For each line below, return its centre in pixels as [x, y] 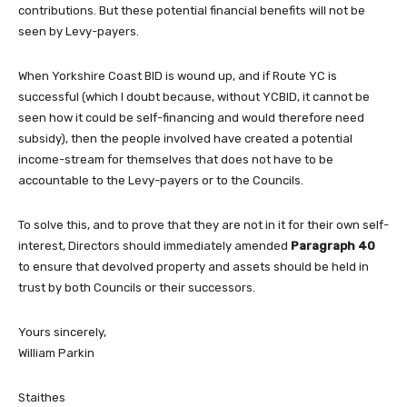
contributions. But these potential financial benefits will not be [192, 11]
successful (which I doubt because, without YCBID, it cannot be [194, 97]
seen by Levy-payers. [79, 32]
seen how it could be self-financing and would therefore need [191, 118]
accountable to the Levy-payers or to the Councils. [161, 181]
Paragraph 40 [333, 246]
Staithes [42, 398]
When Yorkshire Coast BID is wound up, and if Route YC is [178, 76]
